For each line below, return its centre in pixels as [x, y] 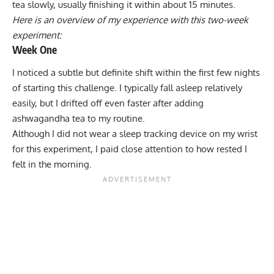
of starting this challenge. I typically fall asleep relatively [127, 88]
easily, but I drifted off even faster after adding [108, 103]
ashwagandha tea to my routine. [79, 119]
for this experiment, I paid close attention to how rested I [130, 149]
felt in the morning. [52, 165]
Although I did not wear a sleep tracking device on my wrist [135, 134]
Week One [35, 49]
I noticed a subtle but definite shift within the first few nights [136, 73]
